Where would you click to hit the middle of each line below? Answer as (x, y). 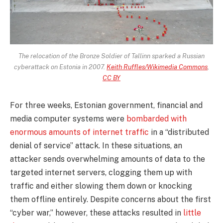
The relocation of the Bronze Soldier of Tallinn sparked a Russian (111, 56)
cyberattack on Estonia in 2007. (60, 66)
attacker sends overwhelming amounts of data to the (108, 159)
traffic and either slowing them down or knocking (101, 186)
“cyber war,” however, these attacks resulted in (97, 213)
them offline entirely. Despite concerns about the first (111, 200)
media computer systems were (68, 119)
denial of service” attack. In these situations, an (96, 146)
